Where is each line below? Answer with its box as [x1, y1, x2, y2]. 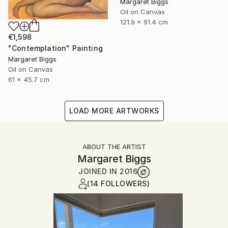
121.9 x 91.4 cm [120, 17, 168, 26]
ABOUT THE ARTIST [82, 142, 146, 151]
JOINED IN [78, 166, 120, 176]
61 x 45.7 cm [8, 75, 49, 83]
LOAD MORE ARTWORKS [69, 106, 159, 115]
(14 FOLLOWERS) [87, 179, 150, 188]
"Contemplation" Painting [8, 43, 103, 52]
